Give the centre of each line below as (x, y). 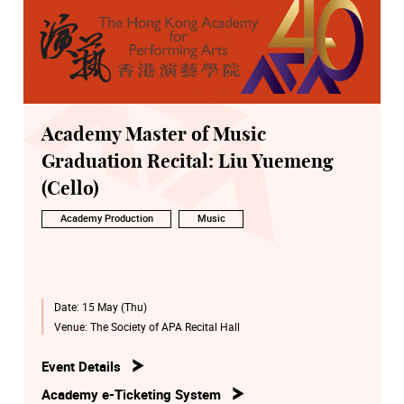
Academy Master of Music (154, 134)
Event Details (81, 366)
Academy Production (106, 219)
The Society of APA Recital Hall (165, 326)
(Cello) (70, 188)
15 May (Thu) (114, 306)
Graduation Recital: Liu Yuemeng (188, 161)
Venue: (72, 326)
